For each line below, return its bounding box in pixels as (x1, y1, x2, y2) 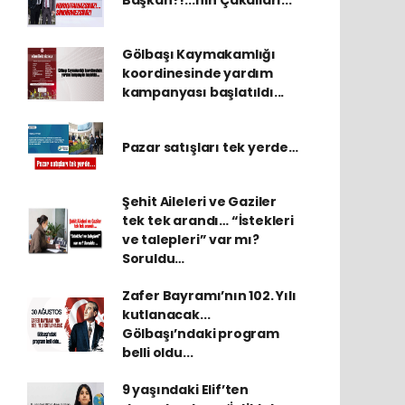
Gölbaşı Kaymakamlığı (121, 45, 276, 63)
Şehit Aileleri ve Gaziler (121, 193, 278, 211)
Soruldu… (121, 250, 185, 268)
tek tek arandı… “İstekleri (121, 212, 294, 230)
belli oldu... (121, 344, 193, 362)
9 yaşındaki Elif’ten (121, 381, 249, 399)
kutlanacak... (121, 306, 211, 324)
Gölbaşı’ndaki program (121, 325, 279, 343)
